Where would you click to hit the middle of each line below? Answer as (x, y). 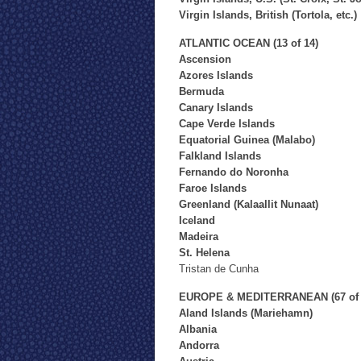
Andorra (199, 345)
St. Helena (204, 253)
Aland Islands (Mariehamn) (246, 313)
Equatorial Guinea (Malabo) (247, 140)
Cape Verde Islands (227, 124)
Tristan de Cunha (219, 269)
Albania (198, 329)
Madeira (199, 237)
